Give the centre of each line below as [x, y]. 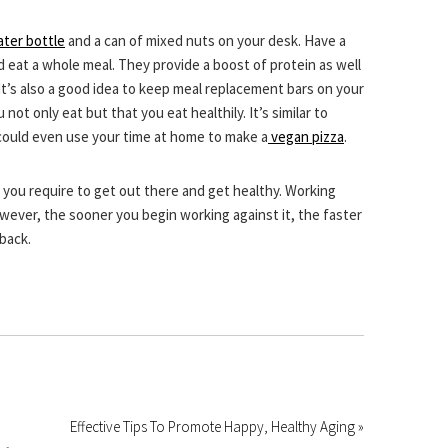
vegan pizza [306, 137]
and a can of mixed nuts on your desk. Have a [205, 41]
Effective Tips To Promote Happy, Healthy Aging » [217, 427]
